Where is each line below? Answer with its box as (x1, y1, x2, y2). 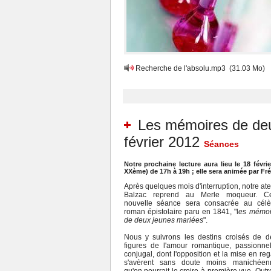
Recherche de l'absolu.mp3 (133, 64, 227, 73)
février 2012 (123, 134, 200, 150)
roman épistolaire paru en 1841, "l (123, 207, 239, 216)
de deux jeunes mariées (123, 216, 203, 224)
